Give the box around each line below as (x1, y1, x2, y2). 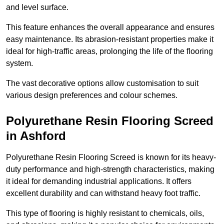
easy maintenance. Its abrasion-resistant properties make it (6, 35, 213, 44)
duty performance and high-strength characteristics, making (6, 165, 214, 174)
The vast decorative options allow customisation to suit (6, 79, 198, 88)
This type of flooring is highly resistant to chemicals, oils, (6, 209, 204, 218)
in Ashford (6, 129, 66, 143)
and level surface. (6, 3, 70, 12)
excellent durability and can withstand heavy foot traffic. (6, 189, 200, 198)
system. (6, 59, 35, 68)
